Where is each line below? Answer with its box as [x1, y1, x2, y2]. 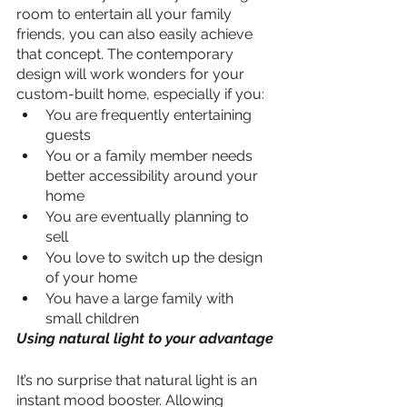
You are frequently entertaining [45, 106, 255, 124]
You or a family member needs [45, 147, 256, 165]
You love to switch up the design [45, 249, 266, 267]
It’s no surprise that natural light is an [16, 372, 261, 390]
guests [45, 126, 91, 144]
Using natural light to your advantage [16, 330, 273, 348]
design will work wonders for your [16, 65, 248, 84]
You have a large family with [45, 290, 237, 308]
